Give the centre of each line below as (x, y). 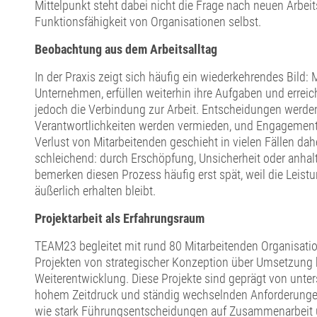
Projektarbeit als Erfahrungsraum (119, 219)
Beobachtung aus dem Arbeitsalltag (126, 50)
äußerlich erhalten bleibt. (96, 191)
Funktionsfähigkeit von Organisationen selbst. (148, 22)
